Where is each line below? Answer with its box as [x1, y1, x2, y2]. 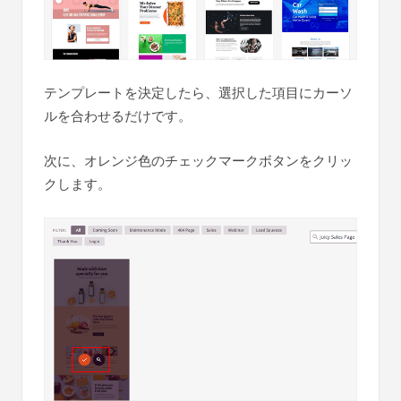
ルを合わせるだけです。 [44, 107, 192, 126]
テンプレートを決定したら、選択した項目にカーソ [44, 83, 353, 103]
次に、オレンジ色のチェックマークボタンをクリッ [44, 151, 353, 171]
